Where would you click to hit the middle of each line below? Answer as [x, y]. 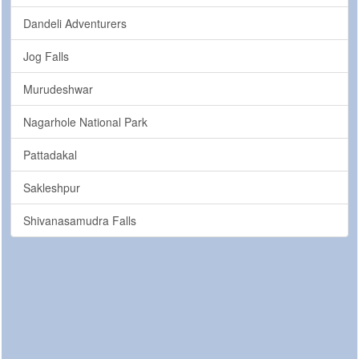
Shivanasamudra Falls [80, 220]
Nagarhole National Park [85, 121]
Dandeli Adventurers [75, 23]
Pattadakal [50, 154]
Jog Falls [46, 56]
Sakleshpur [52, 187]
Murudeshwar [58, 89]
